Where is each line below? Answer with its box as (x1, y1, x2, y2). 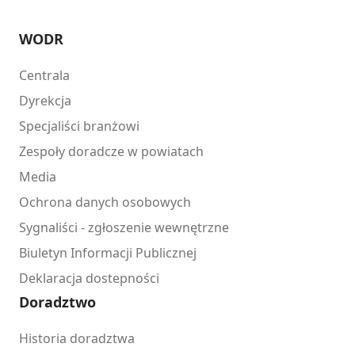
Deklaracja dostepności (19, 269, 159, 288)
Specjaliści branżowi (19, 117, 139, 136)
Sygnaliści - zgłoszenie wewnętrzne (19, 219, 229, 237)
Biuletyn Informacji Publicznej (19, 244, 197, 262)
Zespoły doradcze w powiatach (19, 143, 204, 161)
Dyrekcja (19, 92, 71, 110)
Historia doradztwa (19, 330, 135, 348)
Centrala (19, 67, 70, 85)
